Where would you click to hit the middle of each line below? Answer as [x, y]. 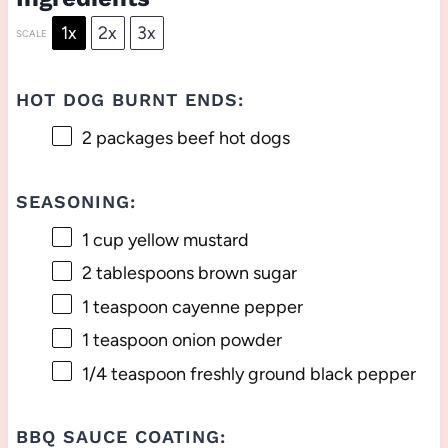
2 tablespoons [137, 273]
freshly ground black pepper [300, 373]
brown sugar [245, 273]
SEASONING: [75, 201]
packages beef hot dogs [190, 138]
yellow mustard [186, 239]
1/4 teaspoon [133, 373]
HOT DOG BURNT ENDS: [129, 100]
